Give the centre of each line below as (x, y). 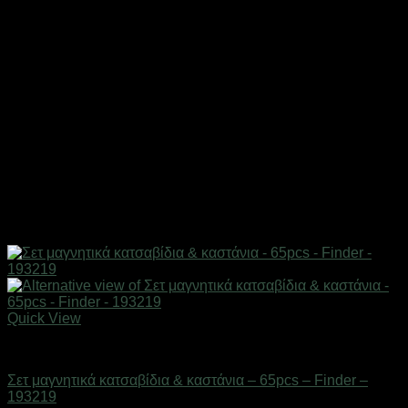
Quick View (44, 318)
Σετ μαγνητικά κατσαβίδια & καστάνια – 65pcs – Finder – (188, 380)
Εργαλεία (37, 349)
